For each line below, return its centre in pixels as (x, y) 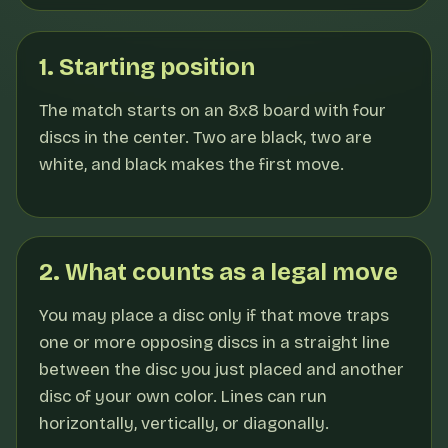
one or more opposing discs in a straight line (214, 342)
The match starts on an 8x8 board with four (212, 110)
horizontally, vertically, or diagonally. (184, 423)
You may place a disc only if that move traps (214, 315)
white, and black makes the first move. (191, 164)
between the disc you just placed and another (221, 369)
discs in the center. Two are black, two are (205, 137)
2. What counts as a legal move (218, 272)
